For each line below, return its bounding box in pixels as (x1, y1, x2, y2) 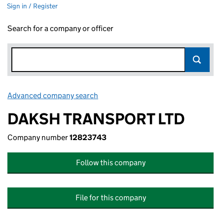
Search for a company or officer (7, 24, 113, 33)
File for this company (75, 193, 146, 202)
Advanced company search (7, 91, 98, 100)
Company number (7, 133, 70, 142)
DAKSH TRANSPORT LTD (7, 109, 185, 129)
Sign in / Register (7, 1, 58, 10)
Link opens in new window (100, 91, 187, 100)
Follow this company (75, 158, 146, 167)
